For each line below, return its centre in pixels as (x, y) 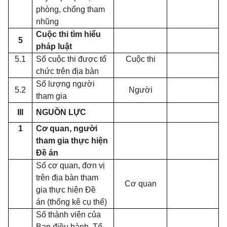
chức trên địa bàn (68, 71)
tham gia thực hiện (72, 141)
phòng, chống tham (71, 9)
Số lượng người (66, 84)
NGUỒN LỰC (61, 112)
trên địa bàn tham (67, 178)
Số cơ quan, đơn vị (71, 165)
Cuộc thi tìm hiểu (69, 34)
